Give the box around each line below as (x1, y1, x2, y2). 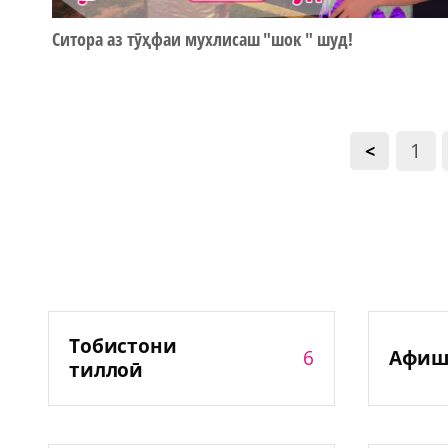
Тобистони (68, 333, 178, 360)
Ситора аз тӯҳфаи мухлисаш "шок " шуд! (52, 27, 354, 52)
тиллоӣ (68, 357, 144, 384)
